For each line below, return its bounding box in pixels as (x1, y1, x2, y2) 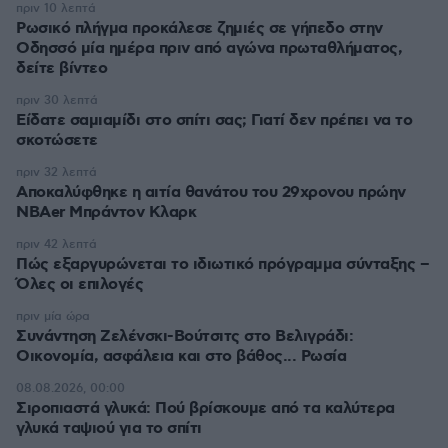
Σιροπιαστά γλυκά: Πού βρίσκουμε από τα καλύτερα (16, 398, 395, 419)
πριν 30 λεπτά (16, 93, 98, 108)
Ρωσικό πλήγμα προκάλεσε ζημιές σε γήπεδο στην (16, 18, 383, 39)
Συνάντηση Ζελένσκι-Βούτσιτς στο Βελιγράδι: (16, 326, 353, 347)
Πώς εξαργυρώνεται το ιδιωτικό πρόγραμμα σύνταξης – (16, 254, 429, 275)
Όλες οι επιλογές (16, 274, 143, 295)
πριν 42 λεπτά (16, 237, 97, 252)
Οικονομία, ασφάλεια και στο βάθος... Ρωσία (16, 346, 346, 367)
